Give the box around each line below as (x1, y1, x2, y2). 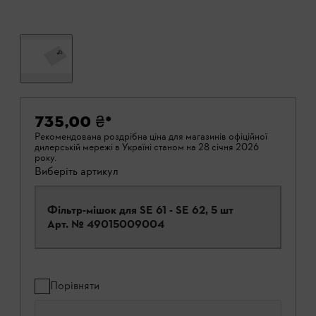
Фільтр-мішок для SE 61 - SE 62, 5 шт (47, 203, 233, 217)
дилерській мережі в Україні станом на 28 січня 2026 (35, 141, 259, 154)
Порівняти (50, 279, 99, 293)
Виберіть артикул (35, 164, 119, 178)
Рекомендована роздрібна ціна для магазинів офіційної (35, 130, 267, 143)
